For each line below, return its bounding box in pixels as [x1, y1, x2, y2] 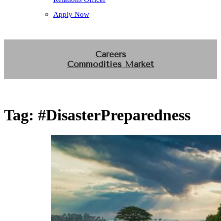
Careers [95, 49, 126, 59]
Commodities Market [67, 59, 154, 69]
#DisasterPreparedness [38, 106, 190, 124]
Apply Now [53, 10, 89, 18]
